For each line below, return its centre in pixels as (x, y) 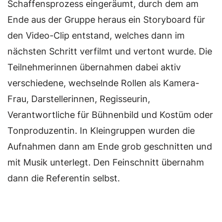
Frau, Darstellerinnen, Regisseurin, (79, 99)
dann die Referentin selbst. (64, 178)
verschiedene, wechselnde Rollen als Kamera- (103, 83)
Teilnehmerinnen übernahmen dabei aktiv (94, 67)
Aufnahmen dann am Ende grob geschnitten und (110, 146)
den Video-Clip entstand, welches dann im (96, 35)
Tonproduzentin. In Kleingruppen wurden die (101, 131)
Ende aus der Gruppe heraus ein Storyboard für (106, 20)
